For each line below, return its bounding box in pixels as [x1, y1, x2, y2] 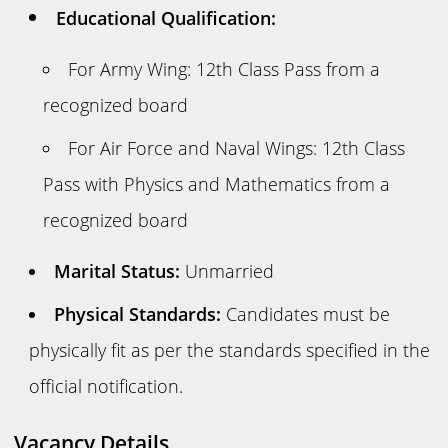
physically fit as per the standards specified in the [28, 337, 430, 362]
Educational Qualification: [56, 5, 277, 30]
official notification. [28, 373, 183, 398]
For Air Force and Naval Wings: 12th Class [68, 136, 406, 161]
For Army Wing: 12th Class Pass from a [68, 56, 381, 81]
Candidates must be [220, 301, 390, 326]
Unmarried [179, 258, 274, 283]
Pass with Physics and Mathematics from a [43, 172, 391, 197]
